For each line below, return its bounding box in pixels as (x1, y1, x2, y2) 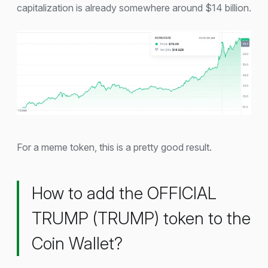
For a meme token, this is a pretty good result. (17, 141, 212, 153)
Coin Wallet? (32, 233, 123, 254)
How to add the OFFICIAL (32, 182, 217, 203)
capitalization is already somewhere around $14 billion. (17, 1, 251, 14)
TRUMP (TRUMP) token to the (32, 208, 251, 229)
